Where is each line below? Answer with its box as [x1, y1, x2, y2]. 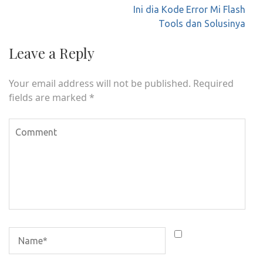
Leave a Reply [9, 43, 95, 62]
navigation [8, 13, 85, 32]
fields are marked [9, 91, 89, 104]
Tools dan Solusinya [159, 18, 245, 29]
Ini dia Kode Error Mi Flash [133, 4, 245, 15]
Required [193, 77, 234, 90]
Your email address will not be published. [9, 77, 191, 90]
